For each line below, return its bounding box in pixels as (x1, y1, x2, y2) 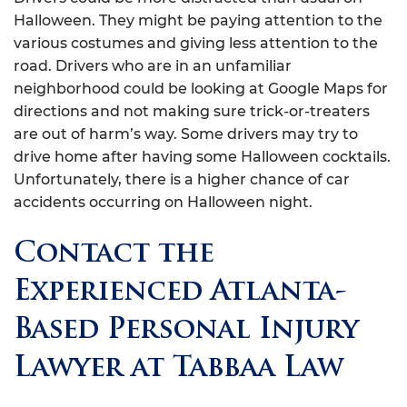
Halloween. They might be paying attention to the (14, 12, 382, 29)
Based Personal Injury (14, 317, 359, 345)
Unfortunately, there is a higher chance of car (14, 171, 350, 188)
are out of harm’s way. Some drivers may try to (14, 125, 358, 143)
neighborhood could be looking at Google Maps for (14, 80, 388, 97)
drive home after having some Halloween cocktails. (14, 148, 391, 165)
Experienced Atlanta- (14, 279, 347, 307)
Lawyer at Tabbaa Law (14, 355, 343, 383)
